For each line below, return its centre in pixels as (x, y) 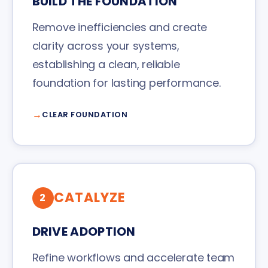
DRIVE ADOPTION (84, 232)
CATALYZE (89, 198)
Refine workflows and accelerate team (133, 258)
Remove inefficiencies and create (120, 28)
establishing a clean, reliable (106, 65)
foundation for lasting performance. (126, 83)
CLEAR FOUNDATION (85, 115)
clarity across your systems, (106, 46)
